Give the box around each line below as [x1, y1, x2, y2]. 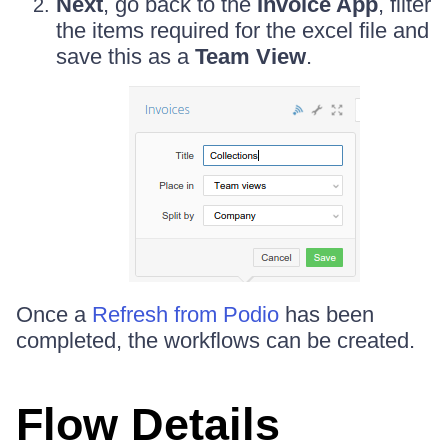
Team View [195, 43, 306, 69]
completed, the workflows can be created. [16, 327, 415, 353]
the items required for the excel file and [56, 17, 429, 43]
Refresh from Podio [92, 301, 279, 327]
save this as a [56, 43, 195, 69]
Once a [16, 301, 92, 327]
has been [279, 301, 374, 327]
